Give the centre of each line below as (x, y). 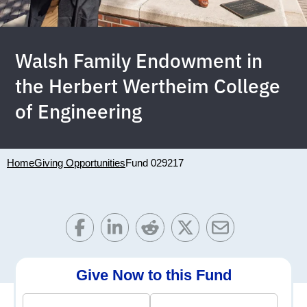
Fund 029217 (155, 163)
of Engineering (79, 112)
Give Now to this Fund (153, 275)
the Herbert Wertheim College (148, 86)
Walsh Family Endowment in (139, 61)
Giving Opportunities (80, 163)
